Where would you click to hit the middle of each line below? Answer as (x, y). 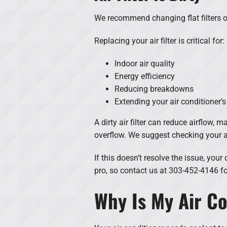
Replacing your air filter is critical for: (159, 41)
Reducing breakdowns (154, 89)
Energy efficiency (144, 76)
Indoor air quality (144, 63)
